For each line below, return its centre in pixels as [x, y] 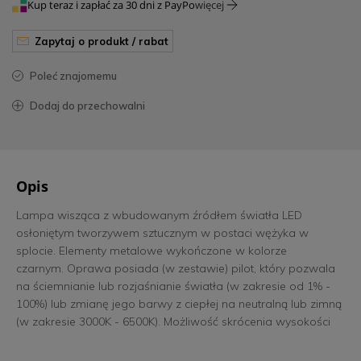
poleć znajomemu [77, 76]
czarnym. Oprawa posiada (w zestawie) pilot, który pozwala [176, 269]
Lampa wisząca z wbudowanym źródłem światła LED [159, 216]
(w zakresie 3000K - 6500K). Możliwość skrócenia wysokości [173, 322]
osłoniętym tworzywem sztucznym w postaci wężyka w [162, 233]
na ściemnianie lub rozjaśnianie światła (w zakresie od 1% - [173, 286]
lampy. [33, 340]
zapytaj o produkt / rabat [105, 41]
